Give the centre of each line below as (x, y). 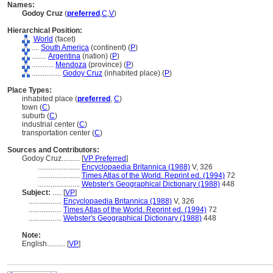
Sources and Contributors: (53, 150)
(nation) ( (96, 56)
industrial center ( (51, 124)
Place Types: (30, 90)
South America (65, 48)
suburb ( (36, 116)
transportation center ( (58, 133)
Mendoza (71, 65)
